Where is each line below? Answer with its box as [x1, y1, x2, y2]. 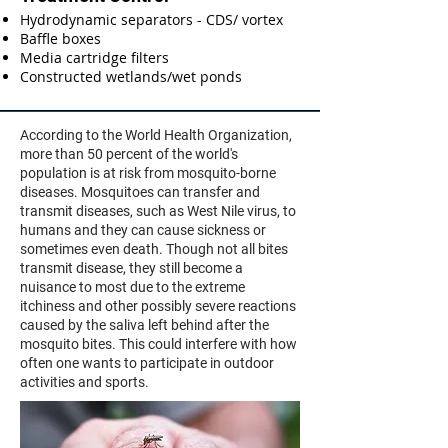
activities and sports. [20, 374, 149, 390]
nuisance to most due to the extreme [20, 279, 245, 295]
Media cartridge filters [20, 48, 169, 67]
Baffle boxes [20, 29, 101, 48]
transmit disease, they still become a [20, 260, 243, 276]
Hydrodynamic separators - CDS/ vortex [20, 10, 283, 29]
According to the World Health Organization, [20, 127, 292, 143]
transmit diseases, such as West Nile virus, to [20, 203, 296, 219]
